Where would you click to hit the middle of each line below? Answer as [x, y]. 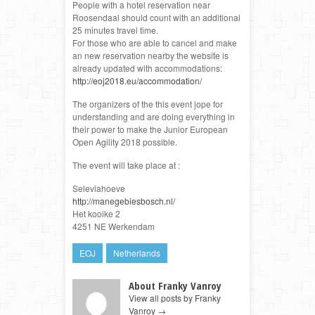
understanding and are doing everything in [154, 117]
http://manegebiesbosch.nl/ [124, 201]
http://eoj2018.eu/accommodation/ [137, 81]
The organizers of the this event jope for [148, 104]
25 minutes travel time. [115, 30]
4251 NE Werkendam [114, 226]
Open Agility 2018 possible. [125, 142]
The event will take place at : [126, 165]
